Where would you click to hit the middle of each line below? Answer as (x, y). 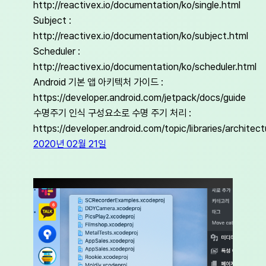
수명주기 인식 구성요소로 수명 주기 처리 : (112, 113)
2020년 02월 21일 (70, 144)
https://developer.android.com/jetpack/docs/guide (140, 98)
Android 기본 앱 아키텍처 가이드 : (98, 82)
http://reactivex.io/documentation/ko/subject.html (141, 36)
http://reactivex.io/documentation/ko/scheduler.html (145, 67)
